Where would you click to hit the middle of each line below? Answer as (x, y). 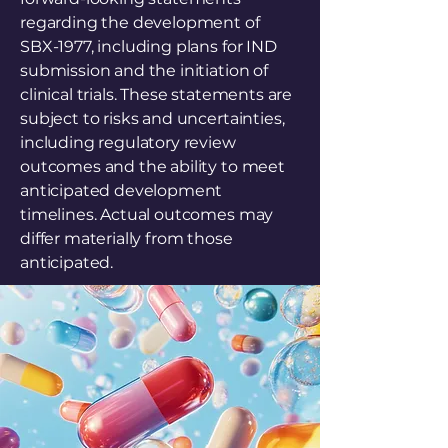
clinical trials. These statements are (156, 94)
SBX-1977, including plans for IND (148, 46)
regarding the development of (140, 22)
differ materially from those (126, 238)
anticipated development (121, 190)
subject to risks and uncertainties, (152, 118)
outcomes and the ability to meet (152, 166)
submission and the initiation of (144, 70)
